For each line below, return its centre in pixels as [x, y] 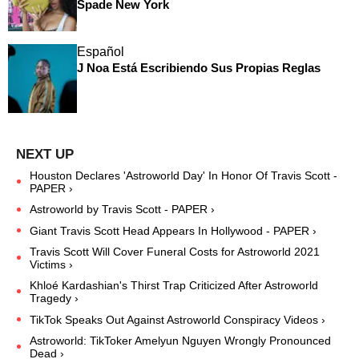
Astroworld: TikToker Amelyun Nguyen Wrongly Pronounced [180, 340]
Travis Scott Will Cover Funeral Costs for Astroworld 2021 [175, 252]
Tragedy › [54, 298]
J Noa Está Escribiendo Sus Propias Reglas [198, 68]
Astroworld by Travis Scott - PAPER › [122, 210]
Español [100, 52]
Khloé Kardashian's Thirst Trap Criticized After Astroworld [174, 286]
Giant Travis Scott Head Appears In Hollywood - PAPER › [173, 231]
